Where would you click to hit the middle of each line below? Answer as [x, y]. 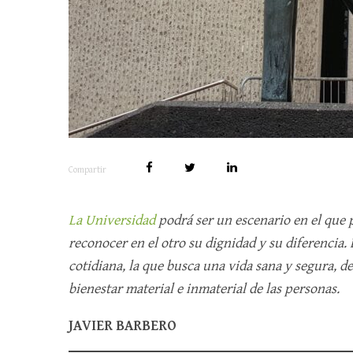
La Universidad [113, 220]
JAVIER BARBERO [123, 326]
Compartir [87, 170]
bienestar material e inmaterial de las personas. [206, 289]
